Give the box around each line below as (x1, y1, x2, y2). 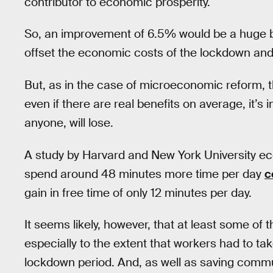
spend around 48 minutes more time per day (24, 166, 264, 182)
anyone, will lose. (24, 115, 113, 130)
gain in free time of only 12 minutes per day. (24, 185, 252, 200)
